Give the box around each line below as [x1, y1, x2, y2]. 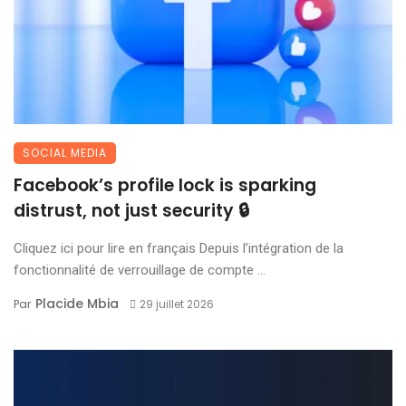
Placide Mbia [35, 294, 119, 313]
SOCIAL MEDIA [23, 144, 107, 160]
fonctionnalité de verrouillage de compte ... [14, 261, 266, 278]
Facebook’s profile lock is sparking [14, 172, 316, 198]
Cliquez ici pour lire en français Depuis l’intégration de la [14, 239, 343, 256]
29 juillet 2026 [139, 295, 214, 312]
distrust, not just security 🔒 [14, 198, 249, 223]
